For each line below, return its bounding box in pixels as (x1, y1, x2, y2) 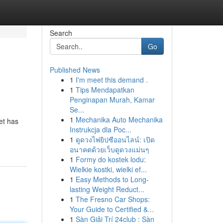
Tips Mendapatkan (75, 85, 134, 95)
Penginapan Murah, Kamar (69, 95, 155, 105)
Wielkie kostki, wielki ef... (69, 164, 147, 174)
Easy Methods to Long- (75, 174, 149, 184)
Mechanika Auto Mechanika (75, 114, 163, 124)
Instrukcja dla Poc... (69, 124, 131, 134)
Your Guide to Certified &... (69, 204, 154, 214)
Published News (49, 65, 100, 75)
